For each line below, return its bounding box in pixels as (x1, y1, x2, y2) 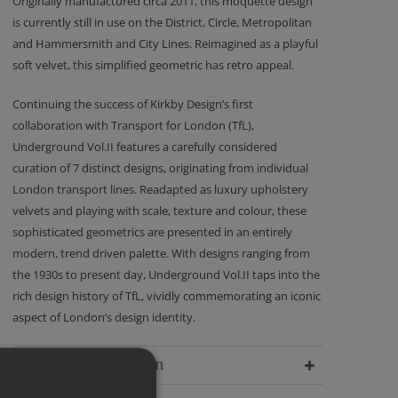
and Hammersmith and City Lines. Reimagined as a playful (12, 36, 318, 52)
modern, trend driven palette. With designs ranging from (12, 245, 310, 261)
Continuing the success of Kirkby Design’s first (12, 96, 253, 112)
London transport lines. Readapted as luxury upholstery (12, 181, 308, 197)
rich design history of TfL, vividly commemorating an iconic (12, 288, 321, 304)
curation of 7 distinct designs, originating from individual (12, 160, 308, 176)
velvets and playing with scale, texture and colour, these (12, 203, 306, 219)
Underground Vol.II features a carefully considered (12, 139, 277, 155)
